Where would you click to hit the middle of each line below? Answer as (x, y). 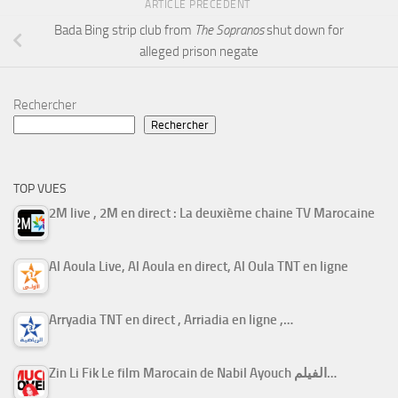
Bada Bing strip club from (124, 31)
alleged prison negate (199, 52)
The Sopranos (229, 31)
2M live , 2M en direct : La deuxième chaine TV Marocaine (212, 214)
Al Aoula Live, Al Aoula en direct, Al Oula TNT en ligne (199, 267)
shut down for (304, 31)
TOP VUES (40, 189)
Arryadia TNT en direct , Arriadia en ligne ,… (171, 320)
